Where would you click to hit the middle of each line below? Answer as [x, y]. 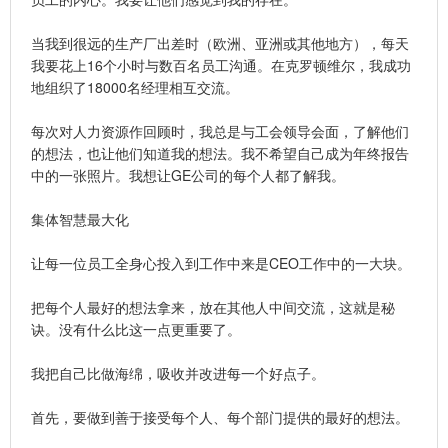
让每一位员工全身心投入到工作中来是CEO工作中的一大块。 [221, 262]
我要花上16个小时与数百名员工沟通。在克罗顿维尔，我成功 [221, 64]
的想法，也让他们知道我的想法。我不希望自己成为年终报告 [220, 152]
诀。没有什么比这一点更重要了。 [136, 328]
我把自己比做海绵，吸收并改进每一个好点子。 [178, 372]
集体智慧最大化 [80, 218]
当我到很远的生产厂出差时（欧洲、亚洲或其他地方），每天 [220, 42]
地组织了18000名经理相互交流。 [135, 86]
